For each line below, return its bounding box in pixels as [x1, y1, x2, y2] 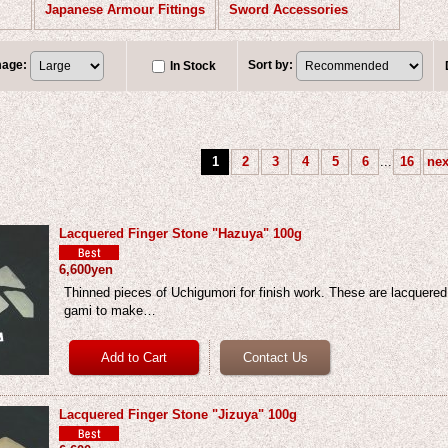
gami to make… [64, 303, 157, 318]
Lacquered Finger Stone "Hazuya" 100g [59, 226, 303, 241]
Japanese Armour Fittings [45, 2, 206, 17]
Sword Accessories [229, 2, 349, 17]
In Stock [170, 59, 217, 73]
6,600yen [59, 262, 114, 277]
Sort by [248, 58, 290, 73]
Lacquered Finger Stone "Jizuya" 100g [59, 407, 298, 422]
